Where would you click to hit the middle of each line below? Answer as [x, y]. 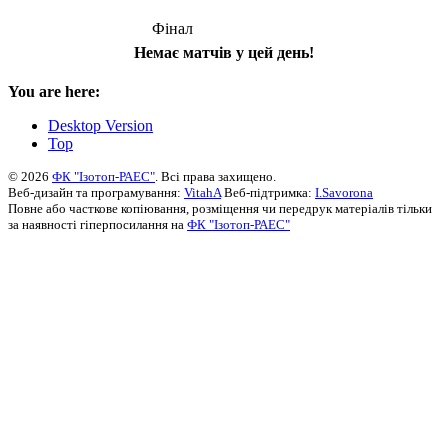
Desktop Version [100, 125]
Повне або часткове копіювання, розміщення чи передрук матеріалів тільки [220, 208]
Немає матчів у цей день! [224, 52]
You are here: [54, 91]
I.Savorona [344, 192]
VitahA [202, 192]
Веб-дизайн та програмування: [96, 192]
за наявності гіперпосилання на [97, 224]
